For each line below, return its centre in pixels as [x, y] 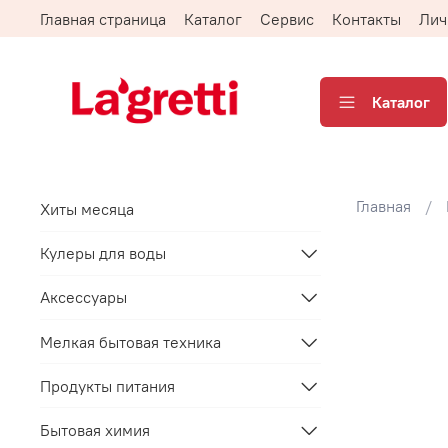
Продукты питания [107, 385]
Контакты [366, 18]
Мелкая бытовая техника [130, 341]
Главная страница [103, 18]
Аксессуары [83, 297]
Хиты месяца [87, 209]
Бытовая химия [95, 430]
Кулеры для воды [103, 253]
